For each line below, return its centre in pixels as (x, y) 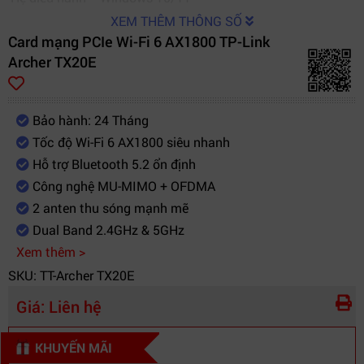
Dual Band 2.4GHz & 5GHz (107, 230)
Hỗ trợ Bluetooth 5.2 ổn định (113, 164)
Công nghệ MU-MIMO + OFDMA (122, 186)
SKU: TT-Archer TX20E (71, 275)
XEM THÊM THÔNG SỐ (178, 21)
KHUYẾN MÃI (74, 347)
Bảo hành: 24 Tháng (89, 120)
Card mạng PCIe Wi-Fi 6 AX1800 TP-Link (139, 41)
